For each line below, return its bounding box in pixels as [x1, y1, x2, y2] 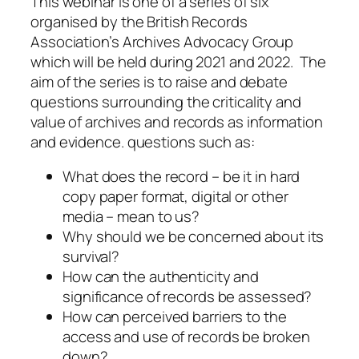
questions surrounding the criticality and [30, 91, 301, 112]
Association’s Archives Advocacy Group [30, 30, 294, 52]
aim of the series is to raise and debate [30, 71, 288, 92]
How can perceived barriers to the [63, 306, 287, 328]
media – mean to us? [63, 206, 200, 228]
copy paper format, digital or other [63, 186, 288, 208]
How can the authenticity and [63, 266, 260, 288]
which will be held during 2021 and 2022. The [30, 50, 326, 72]
